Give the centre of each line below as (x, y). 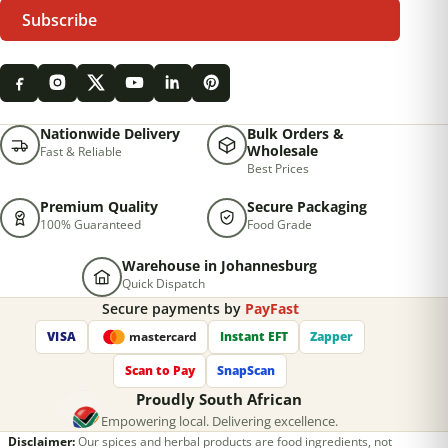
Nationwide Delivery (110, 134)
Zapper (332, 337)
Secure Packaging (307, 206)
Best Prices (278, 169)
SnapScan (246, 371)
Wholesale (283, 151)
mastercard (162, 336)
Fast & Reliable (81, 152)
